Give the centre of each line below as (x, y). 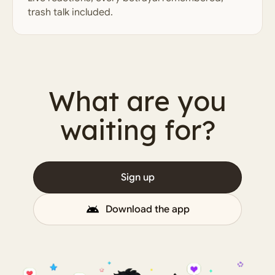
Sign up (137, 177)
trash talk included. (70, 12)
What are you (137, 101)
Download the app (147, 209)
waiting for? (137, 130)
